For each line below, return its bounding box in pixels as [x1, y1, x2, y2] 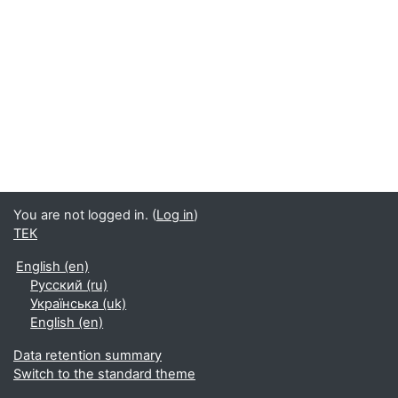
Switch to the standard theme [13, 366, 195, 382]
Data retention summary [13, 347, 162, 363]
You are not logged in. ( [13, 207, 156, 223]
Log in [156, 207, 194, 223]
